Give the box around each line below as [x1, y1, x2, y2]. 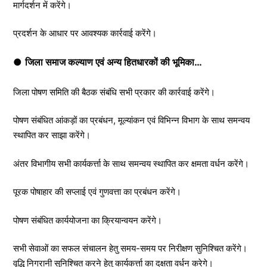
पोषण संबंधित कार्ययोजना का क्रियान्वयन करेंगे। [13, 214, 162, 226]
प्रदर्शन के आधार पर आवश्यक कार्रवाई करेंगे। [13, 27, 157, 39]
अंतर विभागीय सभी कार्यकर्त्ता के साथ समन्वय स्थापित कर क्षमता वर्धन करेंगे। [13, 157, 249, 169]
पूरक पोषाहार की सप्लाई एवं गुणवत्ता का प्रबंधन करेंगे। [13, 186, 181, 198]
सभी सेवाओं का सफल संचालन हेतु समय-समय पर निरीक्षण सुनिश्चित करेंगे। [13, 243, 247, 254]
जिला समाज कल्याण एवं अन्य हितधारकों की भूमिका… [25, 55, 202, 68]
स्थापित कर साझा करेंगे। [13, 129, 91, 141]
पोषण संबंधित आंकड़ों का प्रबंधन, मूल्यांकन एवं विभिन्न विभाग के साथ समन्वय [13, 114, 250, 126]
